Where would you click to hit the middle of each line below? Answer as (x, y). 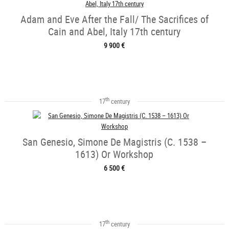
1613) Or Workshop (114, 154)
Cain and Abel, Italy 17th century (114, 31)
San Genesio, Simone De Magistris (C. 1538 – (114, 142)
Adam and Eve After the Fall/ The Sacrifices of (114, 19)
